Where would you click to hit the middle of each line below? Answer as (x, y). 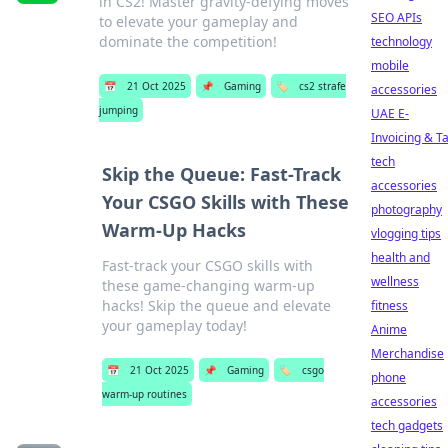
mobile (390, 65)
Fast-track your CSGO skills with (208, 265)
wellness (395, 281)
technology (401, 41)
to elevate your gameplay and (198, 21)
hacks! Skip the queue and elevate (217, 305)
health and (400, 257)
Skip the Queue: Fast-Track (222, 174)
